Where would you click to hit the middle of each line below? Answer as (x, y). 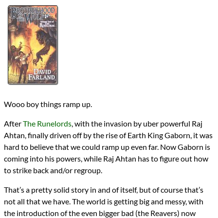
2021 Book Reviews (60, 33)
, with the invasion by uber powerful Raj (137, 123)
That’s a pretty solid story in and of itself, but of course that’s (104, 189)
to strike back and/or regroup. (53, 170)
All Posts (39, 82)
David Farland (54, 14)
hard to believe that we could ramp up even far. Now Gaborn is (107, 146)
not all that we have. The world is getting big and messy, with (104, 201)
